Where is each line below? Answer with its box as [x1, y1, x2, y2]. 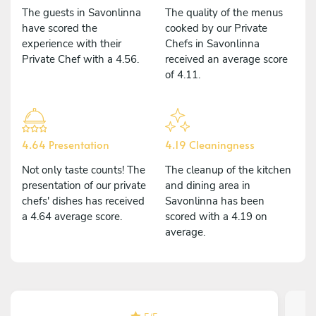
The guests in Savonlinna [22, 5, 141, 20]
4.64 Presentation [22, 136, 109, 152]
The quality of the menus [165, 5, 283, 20]
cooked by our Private [165, 20, 267, 35]
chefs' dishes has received [22, 193, 145, 208]
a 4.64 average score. [22, 209, 122, 224]
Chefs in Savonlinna [165, 36, 260, 51]
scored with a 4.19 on [165, 209, 267, 224]
